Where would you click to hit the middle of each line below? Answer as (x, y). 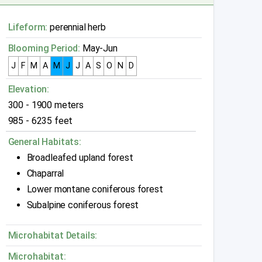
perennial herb (77, 27)
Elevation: (29, 89)
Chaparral (45, 174)
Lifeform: (28, 27)
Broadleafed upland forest (80, 158)
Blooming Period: (44, 49)
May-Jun (99, 49)
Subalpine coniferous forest (83, 205)
